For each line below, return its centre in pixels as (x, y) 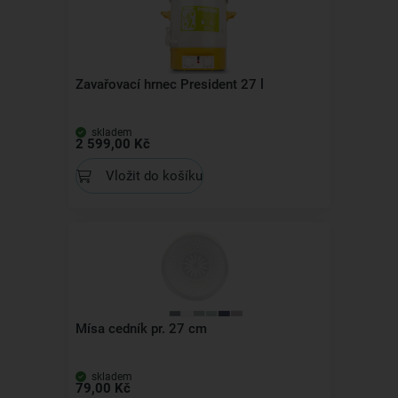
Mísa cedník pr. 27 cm (141, 329)
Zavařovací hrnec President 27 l (169, 84)
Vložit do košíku (154, 175)
